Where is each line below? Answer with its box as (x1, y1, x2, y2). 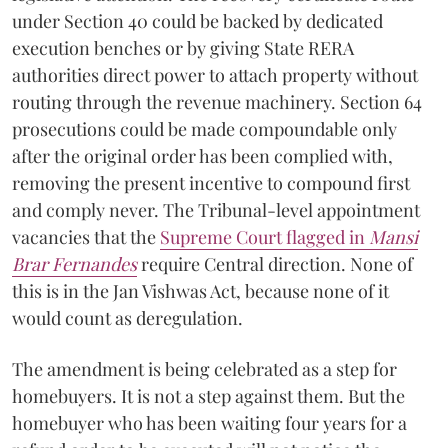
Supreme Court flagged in (160, 224, 369, 249)
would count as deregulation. (12, 305, 243, 330)
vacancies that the (12, 224, 160, 249)
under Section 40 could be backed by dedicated (12, 8, 383, 33)
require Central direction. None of (137, 251, 413, 276)
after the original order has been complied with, (12, 143, 393, 168)
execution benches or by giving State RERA (12, 35, 354, 60)
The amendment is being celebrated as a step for (12, 356, 397, 381)
